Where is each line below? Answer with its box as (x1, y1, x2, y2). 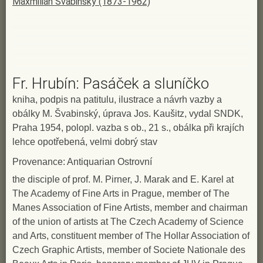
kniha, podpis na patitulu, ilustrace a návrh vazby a (12, 95, 222, 105)
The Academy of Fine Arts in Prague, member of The (12, 188, 230, 199)
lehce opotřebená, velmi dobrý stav (12, 137, 157, 147)
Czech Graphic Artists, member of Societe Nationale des (12, 245, 245, 255)
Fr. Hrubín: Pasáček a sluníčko (12, 75, 209, 93)
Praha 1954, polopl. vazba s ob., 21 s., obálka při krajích (12, 123, 244, 133)
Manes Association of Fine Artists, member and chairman (12, 203, 248, 213)
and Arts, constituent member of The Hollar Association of (12, 231, 249, 241)
